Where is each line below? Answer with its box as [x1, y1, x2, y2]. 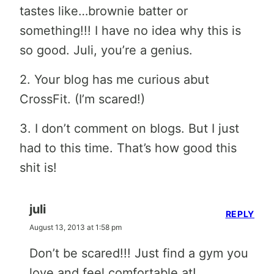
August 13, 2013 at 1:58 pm [29, 223, 122, 232]
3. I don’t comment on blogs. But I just [20, 121, 239, 136]
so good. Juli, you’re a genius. [20, 43, 193, 58]
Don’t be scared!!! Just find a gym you [29, 246, 248, 261]
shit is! [20, 160, 57, 176]
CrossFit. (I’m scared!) [20, 92, 145, 107]
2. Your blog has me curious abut [20, 72, 209, 87]
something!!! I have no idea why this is [20, 23, 241, 39]
